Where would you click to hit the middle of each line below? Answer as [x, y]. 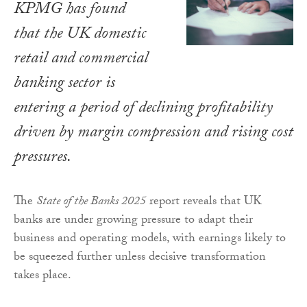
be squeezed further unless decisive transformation [140, 258]
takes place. [42, 277]
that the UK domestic [80, 36]
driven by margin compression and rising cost [153, 134]
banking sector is [64, 85]
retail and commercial [81, 60]
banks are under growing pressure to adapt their [133, 221]
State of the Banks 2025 [91, 203]
